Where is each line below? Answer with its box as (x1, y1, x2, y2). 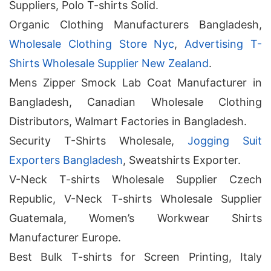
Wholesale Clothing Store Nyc (9, 38, 175, 50)
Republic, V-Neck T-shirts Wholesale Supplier (9, 192, 262, 205)
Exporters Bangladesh (9, 154, 123, 166)
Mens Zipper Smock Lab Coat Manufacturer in (9, 76, 262, 89)
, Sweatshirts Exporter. (123, 154, 241, 166)
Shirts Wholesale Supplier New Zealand (9, 57, 209, 70)
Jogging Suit (188, 134, 262, 147)
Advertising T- (184, 38, 263, 50)
